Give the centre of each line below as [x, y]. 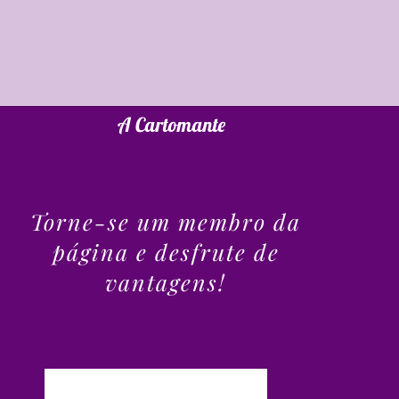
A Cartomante [171, 125]
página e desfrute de [166, 252]
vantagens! [166, 282]
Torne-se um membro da [166, 221]
